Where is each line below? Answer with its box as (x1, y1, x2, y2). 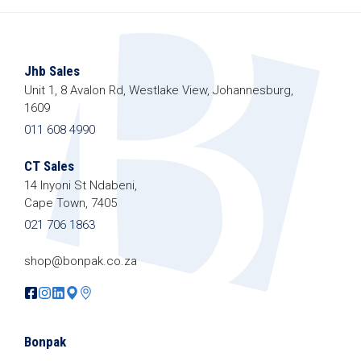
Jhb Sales (24, 62, 80, 79)
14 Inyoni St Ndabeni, (24, 178, 137, 193)
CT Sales (24, 158, 74, 174)
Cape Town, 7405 (24, 196, 117, 210)
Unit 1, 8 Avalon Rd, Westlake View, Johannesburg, (24, 82, 293, 98)
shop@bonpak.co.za (24, 253, 137, 268)
